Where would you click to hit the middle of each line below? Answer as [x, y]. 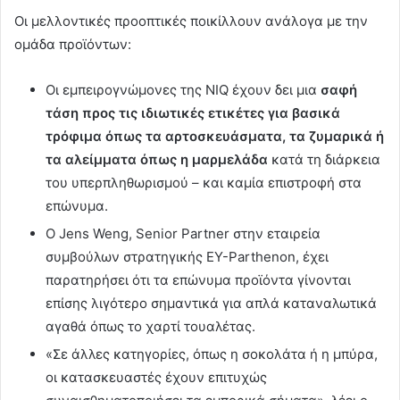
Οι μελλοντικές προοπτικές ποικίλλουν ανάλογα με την [191, 21]
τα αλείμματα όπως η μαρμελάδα [157, 160]
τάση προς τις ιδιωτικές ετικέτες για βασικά [193, 113]
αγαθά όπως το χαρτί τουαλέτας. [150, 327]
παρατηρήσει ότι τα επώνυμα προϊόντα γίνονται [198, 280]
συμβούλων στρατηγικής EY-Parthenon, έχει [187, 257]
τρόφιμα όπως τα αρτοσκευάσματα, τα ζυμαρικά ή [215, 137]
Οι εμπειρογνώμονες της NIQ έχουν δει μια [183, 90]
